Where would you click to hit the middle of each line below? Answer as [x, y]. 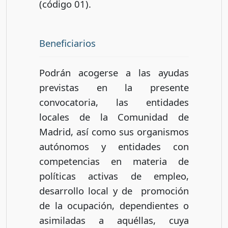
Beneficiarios [67, 43]
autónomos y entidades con [114, 147]
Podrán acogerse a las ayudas [114, 73]
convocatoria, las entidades [114, 102]
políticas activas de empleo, [114, 176]
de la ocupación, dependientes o [114, 206]
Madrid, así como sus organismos [114, 132]
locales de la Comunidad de [114, 117]
